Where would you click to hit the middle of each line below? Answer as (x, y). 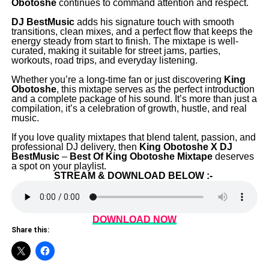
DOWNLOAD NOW (134, 220)
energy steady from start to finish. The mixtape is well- (125, 41)
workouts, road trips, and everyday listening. (104, 61)
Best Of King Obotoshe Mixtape (141, 157)
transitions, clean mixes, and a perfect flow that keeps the (132, 32)
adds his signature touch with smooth (154, 22)
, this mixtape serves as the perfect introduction (155, 89)
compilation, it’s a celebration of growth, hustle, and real (129, 109)
